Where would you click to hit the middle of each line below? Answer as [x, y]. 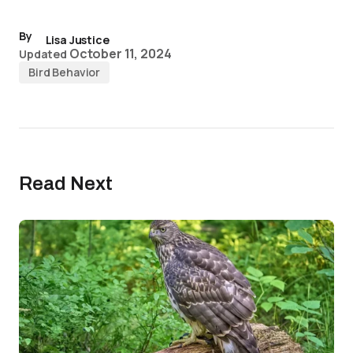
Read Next [66, 184]
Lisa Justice [77, 40]
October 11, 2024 [120, 54]
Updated [43, 54]
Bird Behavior [65, 72]
